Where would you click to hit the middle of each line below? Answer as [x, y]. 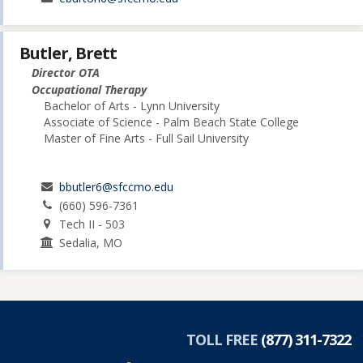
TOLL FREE [224, 340]
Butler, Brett [68, 53]
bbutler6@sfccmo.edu [117, 187]
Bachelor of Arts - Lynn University [132, 106]
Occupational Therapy [89, 90]
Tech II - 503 [92, 224]
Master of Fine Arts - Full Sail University [146, 139]
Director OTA [66, 73]
